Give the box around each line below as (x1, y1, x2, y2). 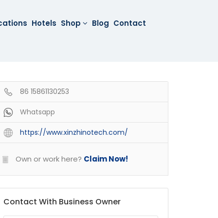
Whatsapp (20, 107, 55, 117)
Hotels (32, 18, 57, 28)
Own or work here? (14, 154, 82, 164)
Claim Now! (84, 154, 128, 164)
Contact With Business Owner (3, 196, 121, 208)
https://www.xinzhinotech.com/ (20, 127, 128, 138)
